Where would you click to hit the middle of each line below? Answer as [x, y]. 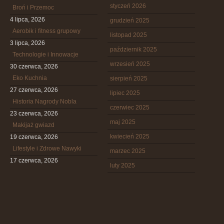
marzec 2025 [128, 151]
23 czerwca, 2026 [34, 113]
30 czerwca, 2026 [34, 66]
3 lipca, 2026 [27, 43]
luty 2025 [122, 165]
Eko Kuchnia [30, 78]
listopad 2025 [128, 35]
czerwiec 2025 [130, 107]
